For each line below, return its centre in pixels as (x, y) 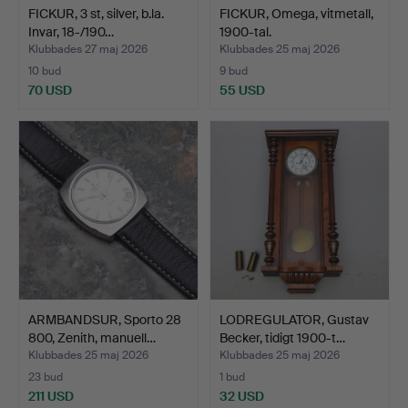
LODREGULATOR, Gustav (294, 319)
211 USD (51, 396)
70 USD (50, 90)
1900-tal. (245, 31)
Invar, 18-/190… (71, 31)
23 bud (46, 377)
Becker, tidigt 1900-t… (282, 337)
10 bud (45, 71)
